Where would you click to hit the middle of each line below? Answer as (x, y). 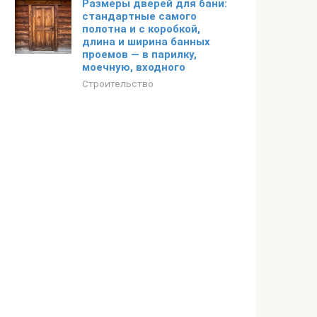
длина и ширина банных (146, 42)
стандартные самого (139, 16)
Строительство (118, 83)
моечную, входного (134, 67)
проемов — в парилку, (139, 54)
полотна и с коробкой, (141, 29)
